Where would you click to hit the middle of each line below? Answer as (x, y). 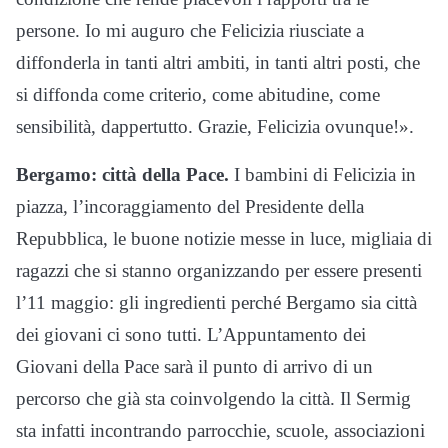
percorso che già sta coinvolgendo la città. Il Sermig (213, 399)
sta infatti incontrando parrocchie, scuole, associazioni (220, 431)
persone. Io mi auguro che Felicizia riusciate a (190, 31)
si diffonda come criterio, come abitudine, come (198, 95)
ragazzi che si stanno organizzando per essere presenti (219, 271)
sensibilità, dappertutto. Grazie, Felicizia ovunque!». (215, 127)
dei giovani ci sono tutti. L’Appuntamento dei (191, 335)
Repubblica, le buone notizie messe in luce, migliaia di (224, 239)
